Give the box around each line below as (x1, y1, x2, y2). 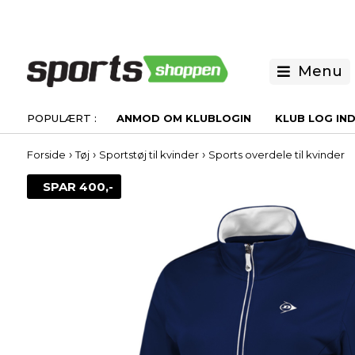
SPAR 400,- (42, 179, 113, 194)
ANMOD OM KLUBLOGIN (116, 112, 251, 124)
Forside (26, 148, 66, 161)
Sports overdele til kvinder (208, 148, 345, 161)
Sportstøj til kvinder (98, 148, 199, 161)
